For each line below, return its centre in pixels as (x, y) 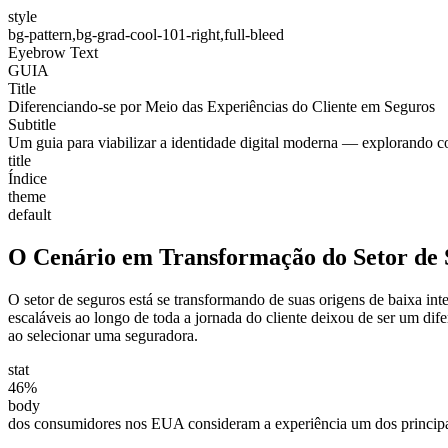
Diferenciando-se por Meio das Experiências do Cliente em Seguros (221, 106)
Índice (27, 178)
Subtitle (32, 124)
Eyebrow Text (53, 52)
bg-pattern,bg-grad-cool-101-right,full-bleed (146, 34)
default (29, 214)
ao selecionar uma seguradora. (103, 335)
